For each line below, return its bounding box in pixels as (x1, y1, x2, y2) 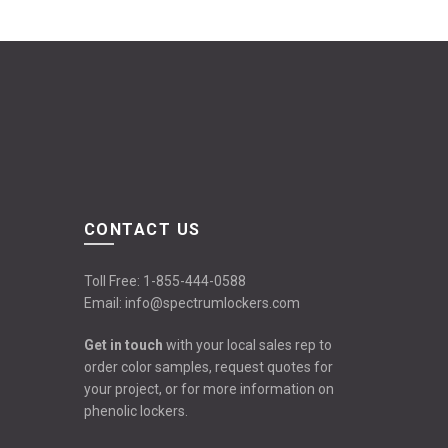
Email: (83, 294, 125, 311)
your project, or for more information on (83, 380, 334, 397)
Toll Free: (83, 272, 143, 289)
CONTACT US (83, 219, 201, 239)
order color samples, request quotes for (83, 358, 333, 375)
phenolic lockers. (83, 402, 188, 419)
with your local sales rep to (162, 336, 332, 353)
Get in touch (83, 336, 163, 353)
